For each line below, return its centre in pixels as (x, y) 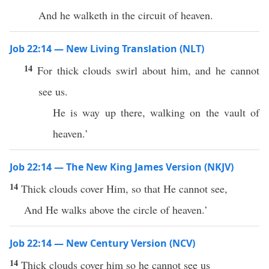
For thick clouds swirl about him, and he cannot (148, 70)
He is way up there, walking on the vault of (156, 112)
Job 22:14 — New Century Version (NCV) (102, 243)
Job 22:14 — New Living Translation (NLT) (107, 49)
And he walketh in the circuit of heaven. (126, 15)
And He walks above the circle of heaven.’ (116, 210)
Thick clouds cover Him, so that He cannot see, (124, 189)
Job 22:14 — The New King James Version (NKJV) (122, 167)
